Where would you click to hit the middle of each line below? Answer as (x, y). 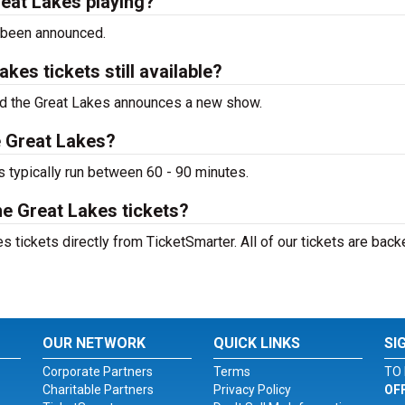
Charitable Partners (99, 390)
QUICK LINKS (256, 343)
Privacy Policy (252, 390)
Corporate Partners (98, 372)
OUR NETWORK (94, 343)
